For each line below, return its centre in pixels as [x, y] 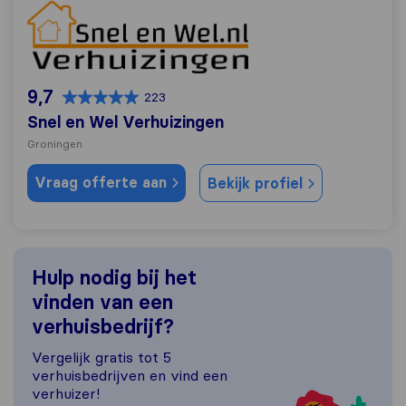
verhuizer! [66, 393]
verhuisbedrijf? [103, 327]
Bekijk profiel [257, 183]
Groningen [55, 144]
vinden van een [102, 302]
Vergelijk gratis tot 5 [101, 357]
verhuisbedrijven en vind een [130, 375]
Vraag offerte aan [103, 182]
